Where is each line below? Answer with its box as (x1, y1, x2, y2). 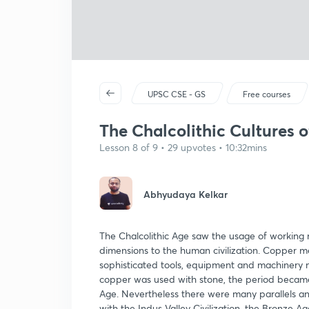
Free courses (243, 89, 291, 99)
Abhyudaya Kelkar (143, 188, 228, 201)
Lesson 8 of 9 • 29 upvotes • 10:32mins (99, 141, 267, 154)
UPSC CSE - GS (148, 89, 206, 99)
